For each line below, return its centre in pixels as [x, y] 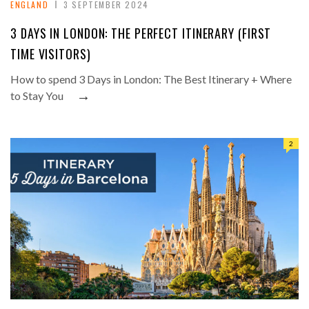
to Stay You [37, 96]
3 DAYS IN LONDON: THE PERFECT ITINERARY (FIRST [141, 33]
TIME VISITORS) [51, 54]
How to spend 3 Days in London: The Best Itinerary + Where [151, 79]
